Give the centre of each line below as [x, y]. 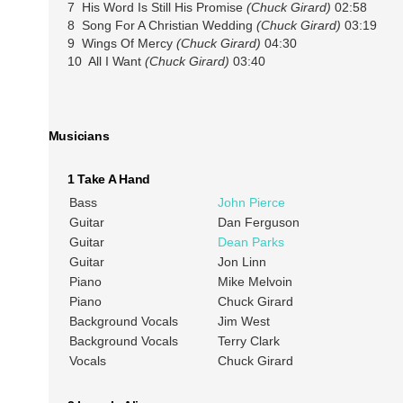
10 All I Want [106, 61]
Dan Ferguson [258, 223]
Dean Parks [251, 242]
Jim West [243, 322]
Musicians [79, 136]
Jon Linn [242, 262]
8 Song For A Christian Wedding [161, 25]
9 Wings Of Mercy [121, 43]
